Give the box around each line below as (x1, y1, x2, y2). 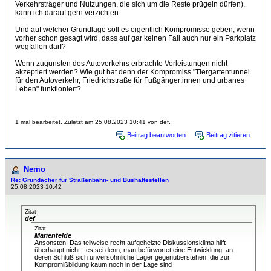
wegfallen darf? (15, 42, 66, 51)
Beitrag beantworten (127, 131, 186, 139)
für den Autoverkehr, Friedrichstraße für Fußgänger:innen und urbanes (15, 76, 244, 85)
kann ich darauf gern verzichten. (15, 8, 120, 17)
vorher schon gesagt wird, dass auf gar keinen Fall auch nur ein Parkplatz (15, 34, 256, 42)
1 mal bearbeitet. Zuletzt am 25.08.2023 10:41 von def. (15, 119, 171, 125)
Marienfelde (34, 232, 71, 239)
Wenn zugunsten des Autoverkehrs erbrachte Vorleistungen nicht (15, 59, 227, 68)
